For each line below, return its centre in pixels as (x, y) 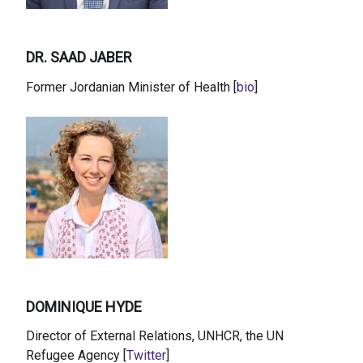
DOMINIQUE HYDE (84, 306)
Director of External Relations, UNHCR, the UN (155, 336)
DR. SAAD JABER (79, 58)
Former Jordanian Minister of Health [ (131, 87)
